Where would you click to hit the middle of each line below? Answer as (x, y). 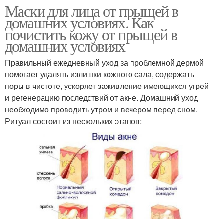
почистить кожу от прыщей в (91, 34)
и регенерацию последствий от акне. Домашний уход (101, 98)
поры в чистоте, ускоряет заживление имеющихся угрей (107, 86)
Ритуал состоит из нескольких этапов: (73, 121)
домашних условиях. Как (79, 22)
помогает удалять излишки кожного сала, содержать (99, 74)
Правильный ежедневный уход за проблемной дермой (104, 63)
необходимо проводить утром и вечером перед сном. (101, 109)
